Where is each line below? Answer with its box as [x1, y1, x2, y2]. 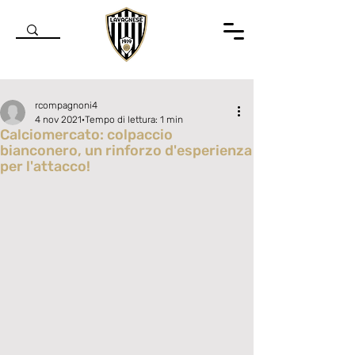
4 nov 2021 [35, 114, 82, 125]
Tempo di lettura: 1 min [85, 114, 183, 125]
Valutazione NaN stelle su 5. [35, 174, 154, 185]
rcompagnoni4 [35, 100, 97, 111]
